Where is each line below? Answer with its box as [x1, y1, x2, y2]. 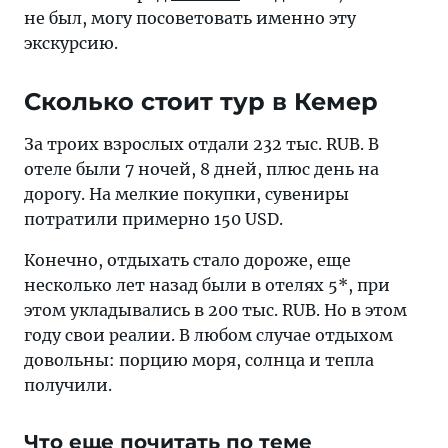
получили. [24, 374, 112, 395]
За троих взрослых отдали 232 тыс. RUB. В [24, 133, 379, 154]
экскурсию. [24, 32, 118, 53]
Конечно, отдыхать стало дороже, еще [24, 249, 351, 270]
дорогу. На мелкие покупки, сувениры [24, 183, 349, 204]
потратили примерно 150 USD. [24, 208, 283, 229]
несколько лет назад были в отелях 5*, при [24, 274, 390, 295]
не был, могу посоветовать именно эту [24, 7, 356, 28]
